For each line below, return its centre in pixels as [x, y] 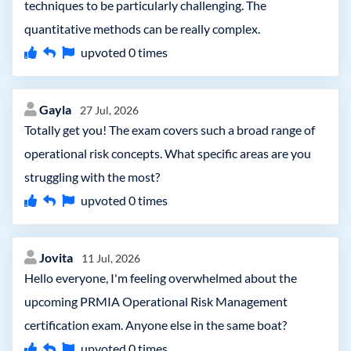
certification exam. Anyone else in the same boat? [156, 325]
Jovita [57, 257]
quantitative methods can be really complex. [142, 29]
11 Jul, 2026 [111, 258]
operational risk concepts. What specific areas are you [168, 153]
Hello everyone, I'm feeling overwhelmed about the [161, 278]
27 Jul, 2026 [109, 110]
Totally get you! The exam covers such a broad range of [170, 130]
